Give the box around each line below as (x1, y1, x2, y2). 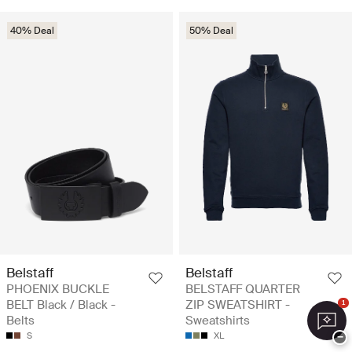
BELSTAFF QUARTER (185, 281, 300, 298)
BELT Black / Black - (6, 297, 115, 313)
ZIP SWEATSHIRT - (185, 297, 290, 313)
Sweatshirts (185, 313, 250, 329)
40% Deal (10, 24, 54, 37)
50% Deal (189, 24, 233, 37)
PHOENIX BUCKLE (6, 281, 109, 298)
